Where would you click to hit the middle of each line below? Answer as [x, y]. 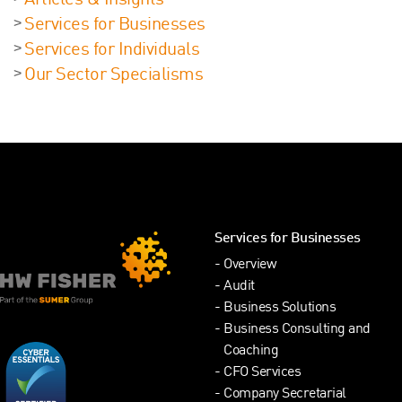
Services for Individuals [112, 51]
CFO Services [262, 373]
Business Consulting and [297, 330]
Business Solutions [280, 309]
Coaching [251, 352]
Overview [250, 266]
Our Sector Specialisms [114, 76]
